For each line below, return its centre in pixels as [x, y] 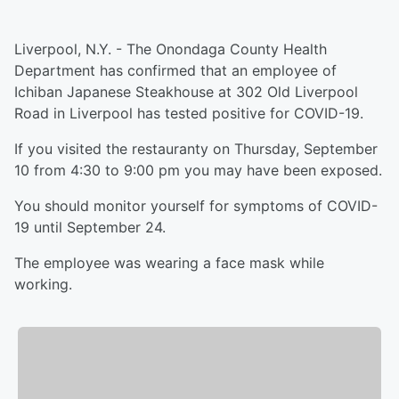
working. [43, 284]
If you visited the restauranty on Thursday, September [196, 149]
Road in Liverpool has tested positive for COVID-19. [189, 113]
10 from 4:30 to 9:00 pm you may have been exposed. [198, 170]
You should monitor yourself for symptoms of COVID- [196, 206]
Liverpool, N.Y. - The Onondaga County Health [171, 49]
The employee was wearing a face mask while [169, 263]
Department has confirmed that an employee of [175, 70]
